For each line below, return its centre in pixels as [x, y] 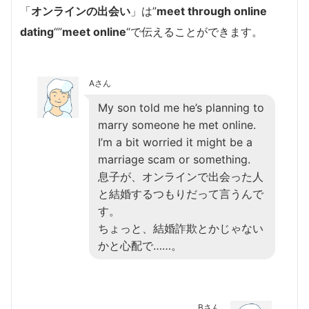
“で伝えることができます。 [195, 31]
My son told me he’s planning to [181, 107]
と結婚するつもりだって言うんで [181, 193]
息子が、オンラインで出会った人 [181, 176]
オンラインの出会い [81, 11]
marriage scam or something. [174, 159]
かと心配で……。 [140, 245]
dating [37, 31]
